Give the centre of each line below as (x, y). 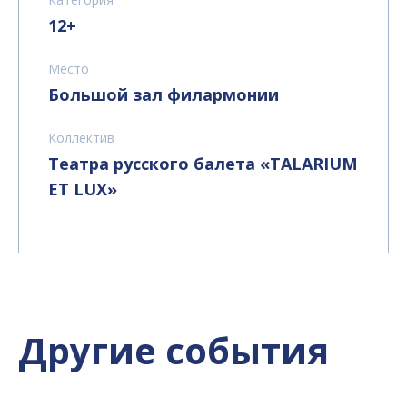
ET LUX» (83, 189)
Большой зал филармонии (164, 94)
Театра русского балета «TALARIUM (203, 163)
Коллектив (81, 137)
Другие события (174, 350)
